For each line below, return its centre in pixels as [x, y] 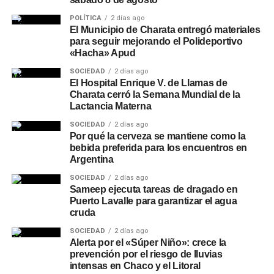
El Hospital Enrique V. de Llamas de [148, 83]
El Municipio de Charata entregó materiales [165, 30]
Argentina [91, 159]
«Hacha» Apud [102, 53]
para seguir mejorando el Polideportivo [156, 41]
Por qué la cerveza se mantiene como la [157, 136]
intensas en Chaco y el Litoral [135, 266]
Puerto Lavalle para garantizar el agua [153, 201]
